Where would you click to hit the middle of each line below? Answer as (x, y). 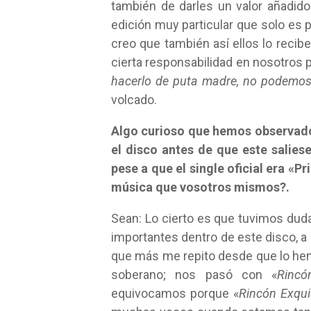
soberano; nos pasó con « (194, 275)
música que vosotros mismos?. (200, 187)
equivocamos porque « (175, 293)
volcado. (134, 100)
